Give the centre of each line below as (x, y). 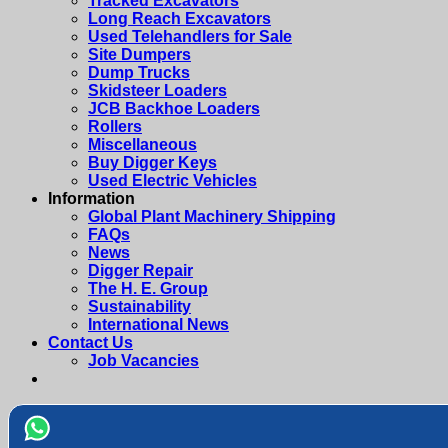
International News (158, 324)
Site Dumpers (139, 54)
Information (91, 198)
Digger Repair (140, 270)
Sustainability (139, 306)
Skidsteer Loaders (157, 90)
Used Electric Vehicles (172, 180)
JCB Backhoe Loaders (174, 108)
